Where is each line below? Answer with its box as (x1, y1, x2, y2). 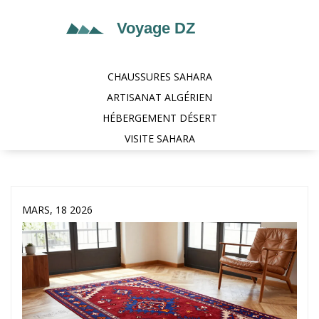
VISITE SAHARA (124, 132, 195, 145)
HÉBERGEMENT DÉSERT (102, 111, 217, 125)
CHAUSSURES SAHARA (107, 70, 212, 83)
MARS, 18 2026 (22, 203, 93, 216)
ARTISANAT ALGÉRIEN (107, 90, 212, 104)
